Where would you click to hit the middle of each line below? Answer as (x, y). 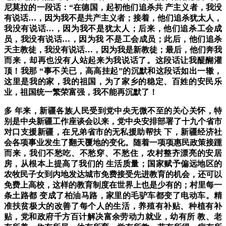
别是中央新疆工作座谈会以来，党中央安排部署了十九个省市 (113, 122)
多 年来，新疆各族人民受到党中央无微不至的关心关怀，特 (113, 111)
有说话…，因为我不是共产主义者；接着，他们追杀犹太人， (113, 18)
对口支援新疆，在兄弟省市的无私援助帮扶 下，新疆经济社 (113, 132)
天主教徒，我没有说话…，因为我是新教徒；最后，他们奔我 (113, 50)
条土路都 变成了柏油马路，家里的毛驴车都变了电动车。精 (113, 196)
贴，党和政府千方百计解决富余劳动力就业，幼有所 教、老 (113, 217)
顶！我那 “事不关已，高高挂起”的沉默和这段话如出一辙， (113, 71)
